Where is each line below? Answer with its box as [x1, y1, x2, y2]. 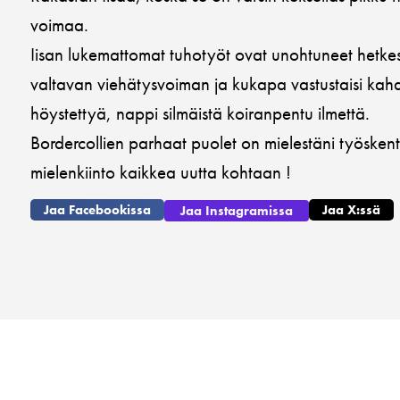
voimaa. [30, 12, 88, 37]
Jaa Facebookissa [44, 201, 151, 220]
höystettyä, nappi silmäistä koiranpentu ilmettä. [30, 101, 370, 125]
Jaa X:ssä [322, 201, 380, 220]
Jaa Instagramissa [180, 202, 293, 221]
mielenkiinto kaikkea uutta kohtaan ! [30, 160, 291, 184]
